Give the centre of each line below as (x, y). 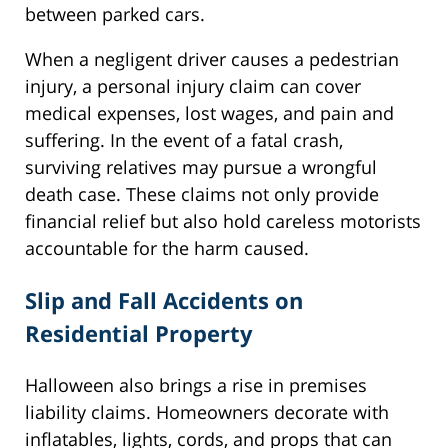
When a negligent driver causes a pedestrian (212, 59)
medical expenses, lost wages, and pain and (209, 113)
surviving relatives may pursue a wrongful (201, 167)
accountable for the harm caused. (167, 248)
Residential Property (139, 333)
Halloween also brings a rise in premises (196, 385)
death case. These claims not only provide (202, 194)
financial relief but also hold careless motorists (223, 221)
